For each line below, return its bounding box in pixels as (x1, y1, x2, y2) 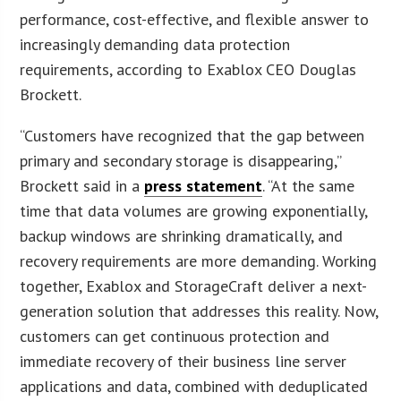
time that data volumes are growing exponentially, (20, 200, 368, 221)
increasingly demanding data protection (20, 33, 291, 55)
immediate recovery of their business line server (20, 350, 347, 371)
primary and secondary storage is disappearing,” (20, 149, 342, 171)
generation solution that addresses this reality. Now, (20, 300, 379, 321)
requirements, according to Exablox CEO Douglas (20, 58, 357, 80)
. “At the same (262, 175, 355, 196)
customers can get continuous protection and (20, 325, 330, 346)
